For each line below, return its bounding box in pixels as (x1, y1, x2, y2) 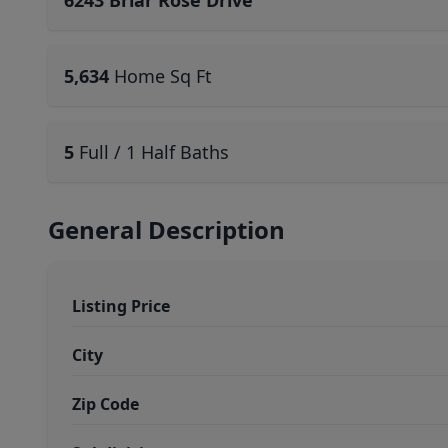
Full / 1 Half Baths (79, 140, 229, 164)
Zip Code (72, 393, 139, 415)
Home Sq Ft (114, 64, 212, 88)
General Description (48, 213, 285, 246)
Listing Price (72, 295, 170, 317)
